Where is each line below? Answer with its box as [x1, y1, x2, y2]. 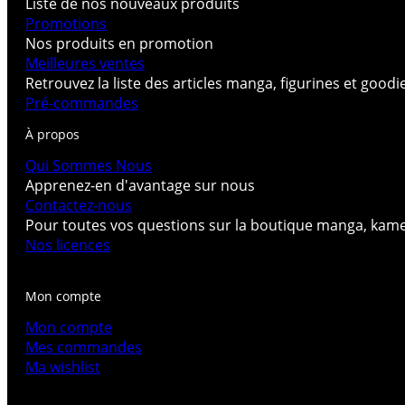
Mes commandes [25, 336, 142, 357]
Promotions [25, 13, 107, 33]
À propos [25, 125, 80, 143]
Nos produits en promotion [25, 33, 213, 53]
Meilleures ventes [25, 52, 145, 73]
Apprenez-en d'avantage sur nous [25, 174, 255, 195]
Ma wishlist [25, 356, 100, 377]
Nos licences [25, 234, 110, 255]
